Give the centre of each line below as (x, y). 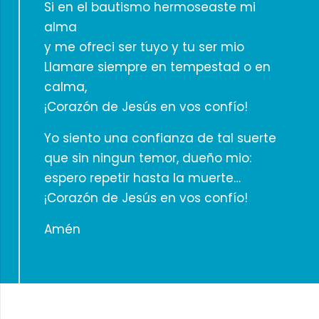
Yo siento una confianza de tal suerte (160, 138)
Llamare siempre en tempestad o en (157, 67)
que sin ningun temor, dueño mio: (147, 158)
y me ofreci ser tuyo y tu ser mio (144, 47)
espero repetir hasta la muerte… (142, 178)
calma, (65, 87)
